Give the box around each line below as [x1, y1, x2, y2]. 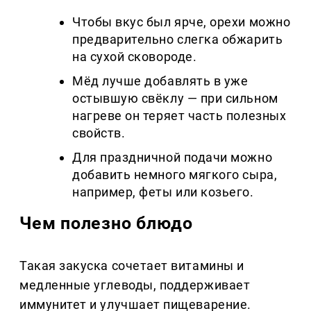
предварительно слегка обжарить [72, 32, 283, 47]
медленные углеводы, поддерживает [19, 277, 251, 292]
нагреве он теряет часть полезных [72, 108, 287, 124]
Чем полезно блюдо [19, 213, 193, 234]
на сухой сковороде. [72, 49, 197, 65]
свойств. [72, 126, 126, 141]
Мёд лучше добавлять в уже [72, 74, 249, 89]
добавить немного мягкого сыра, [72, 167, 278, 183]
